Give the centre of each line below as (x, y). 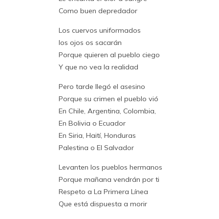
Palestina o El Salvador (96, 147)
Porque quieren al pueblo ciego (109, 55)
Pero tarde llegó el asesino (102, 86)
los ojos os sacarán (90, 42)
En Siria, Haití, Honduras (97, 135)
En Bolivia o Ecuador (92, 123)
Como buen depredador (98, 11)
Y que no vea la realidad (99, 67)
